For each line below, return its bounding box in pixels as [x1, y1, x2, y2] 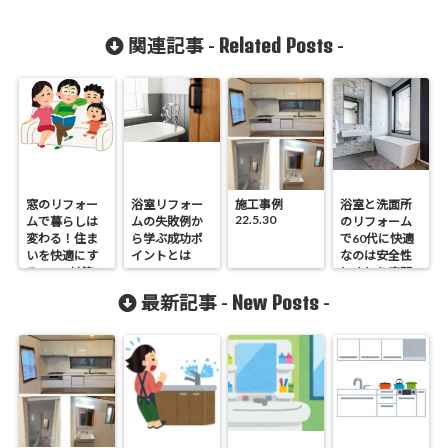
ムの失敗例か [130, 213, 203, 229]
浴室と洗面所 [339, 196, 412, 212]
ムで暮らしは [26, 213, 99, 229]
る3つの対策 [26, 264, 94, 280]
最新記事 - [137, 291, 232, 314]
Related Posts [218, 33, 333, 57]
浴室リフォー [130, 196, 203, 212]
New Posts [232, 290, 319, 314]
